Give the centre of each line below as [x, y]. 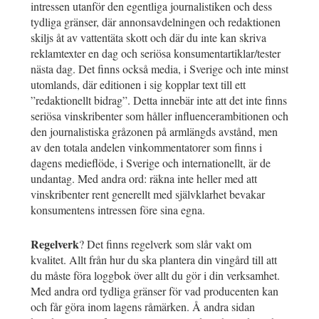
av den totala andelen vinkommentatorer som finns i [146, 147]
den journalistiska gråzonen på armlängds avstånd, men [154, 132]
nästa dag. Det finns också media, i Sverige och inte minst [159, 69]
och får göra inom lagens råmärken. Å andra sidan [143, 307]
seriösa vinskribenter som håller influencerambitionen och [159, 116]
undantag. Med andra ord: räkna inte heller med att [144, 179]
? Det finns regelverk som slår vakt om [165, 244]
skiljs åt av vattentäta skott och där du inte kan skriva [148, 38]
